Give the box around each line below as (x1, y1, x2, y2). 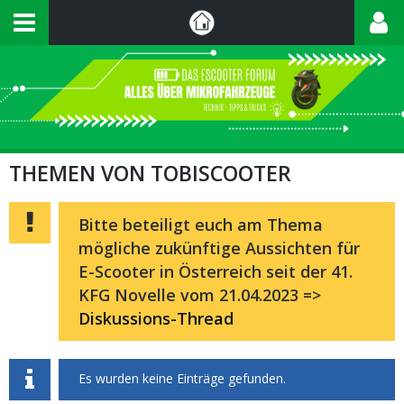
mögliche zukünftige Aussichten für (78, 237, 360, 259)
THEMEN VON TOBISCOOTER (9, 159, 291, 188)
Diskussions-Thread (78, 308, 234, 329)
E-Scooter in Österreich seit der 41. (78, 261, 353, 282)
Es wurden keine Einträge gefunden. (78, 370, 286, 387)
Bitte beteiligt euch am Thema (78, 214, 323, 235)
